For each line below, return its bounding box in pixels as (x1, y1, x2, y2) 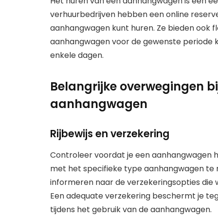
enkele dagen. (50, 49, 104, 61)
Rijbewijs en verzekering (50, 127, 169, 141)
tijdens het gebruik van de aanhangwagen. (50, 204, 212, 216)
